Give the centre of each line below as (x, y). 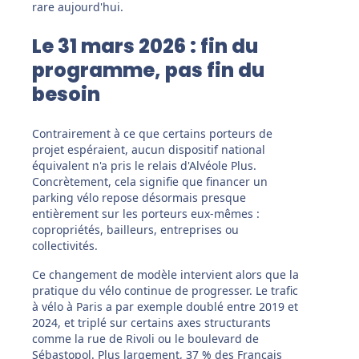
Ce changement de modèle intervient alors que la (165, 275)
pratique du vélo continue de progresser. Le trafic (165, 291)
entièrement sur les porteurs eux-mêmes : (146, 214)
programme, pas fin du (148, 71)
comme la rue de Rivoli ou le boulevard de (145, 339)
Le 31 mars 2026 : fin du (145, 46)
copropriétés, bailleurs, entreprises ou (135, 230)
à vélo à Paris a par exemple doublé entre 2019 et (165, 307)
